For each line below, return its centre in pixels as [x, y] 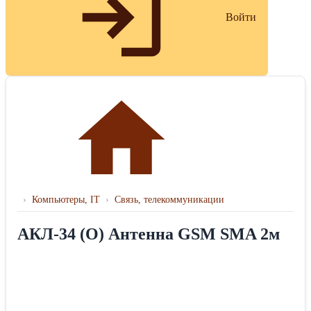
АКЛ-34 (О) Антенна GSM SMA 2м [149, 234]
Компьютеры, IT [66, 200]
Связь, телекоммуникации [169, 200]
